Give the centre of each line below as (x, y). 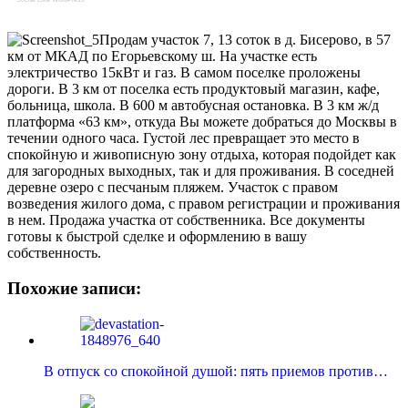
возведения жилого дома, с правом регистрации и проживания (204, 204)
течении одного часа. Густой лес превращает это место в (184, 138)
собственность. (54, 253)
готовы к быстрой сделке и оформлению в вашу (157, 237)
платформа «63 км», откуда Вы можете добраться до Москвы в (202, 122)
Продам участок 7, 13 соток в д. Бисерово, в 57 (245, 40)
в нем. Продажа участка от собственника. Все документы (186, 220)
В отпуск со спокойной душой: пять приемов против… (216, 371)
